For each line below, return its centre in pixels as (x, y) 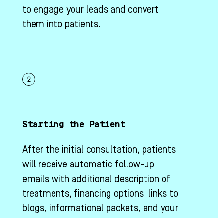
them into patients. (62, 25)
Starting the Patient (74, 125)
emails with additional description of (96, 179)
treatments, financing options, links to (100, 194)
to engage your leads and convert (91, 10)
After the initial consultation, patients (99, 150)
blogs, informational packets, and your (100, 209)
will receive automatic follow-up (88, 165)
